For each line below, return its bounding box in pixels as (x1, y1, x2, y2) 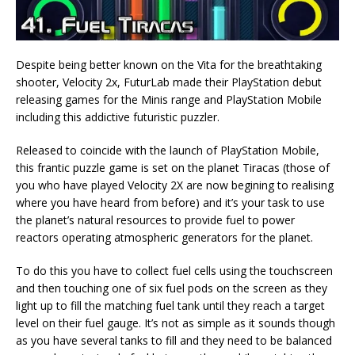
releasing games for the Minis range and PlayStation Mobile (16, 92, 322, 108)
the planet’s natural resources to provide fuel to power (16, 212, 295, 228)
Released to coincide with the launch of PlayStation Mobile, (16, 143, 319, 158)
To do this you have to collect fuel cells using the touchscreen (16, 263, 333, 279)
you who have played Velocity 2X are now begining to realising (16, 177, 334, 193)
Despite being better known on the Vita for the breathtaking (16, 57, 322, 73)
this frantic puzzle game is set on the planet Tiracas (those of (16, 160, 330, 176)
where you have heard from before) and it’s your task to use (16, 195, 325, 211)
